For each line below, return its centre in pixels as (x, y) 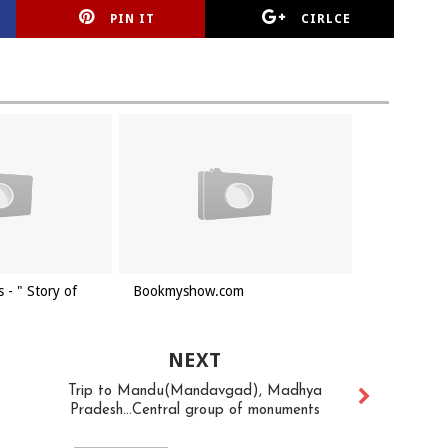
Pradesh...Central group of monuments (194, 410)
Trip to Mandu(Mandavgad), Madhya (194, 391)
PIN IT (133, 19)
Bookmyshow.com (188, 291)
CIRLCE (325, 19)
